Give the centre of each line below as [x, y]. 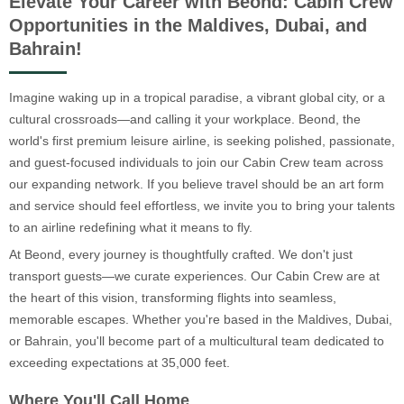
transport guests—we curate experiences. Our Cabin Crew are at [194, 275]
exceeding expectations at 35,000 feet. [119, 362]
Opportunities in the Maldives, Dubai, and [188, 26]
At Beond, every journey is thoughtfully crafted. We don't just [181, 254]
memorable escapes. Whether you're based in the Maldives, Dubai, [201, 319]
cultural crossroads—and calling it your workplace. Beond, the [185, 119]
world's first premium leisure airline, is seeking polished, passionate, [202, 140]
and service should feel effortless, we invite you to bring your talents [202, 205]
